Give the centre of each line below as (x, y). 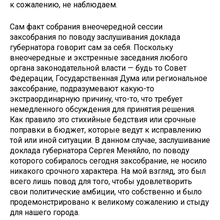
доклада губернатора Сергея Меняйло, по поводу (99, 150)
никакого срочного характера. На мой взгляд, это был (108, 171)
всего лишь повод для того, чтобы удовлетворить (101, 181)
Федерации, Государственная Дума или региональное (109, 78)
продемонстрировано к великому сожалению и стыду (109, 202)
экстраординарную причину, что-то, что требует (96, 99)
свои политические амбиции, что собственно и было (106, 192)
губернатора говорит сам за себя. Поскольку (91, 47)
